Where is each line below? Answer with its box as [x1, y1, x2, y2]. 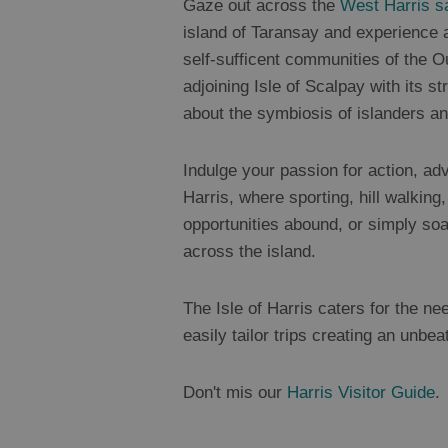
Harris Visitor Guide [287, 383, 435, 403]
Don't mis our [183, 383, 287, 403]
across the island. [183, 242, 316, 262]
